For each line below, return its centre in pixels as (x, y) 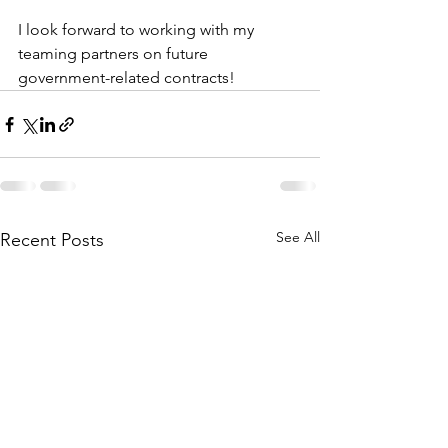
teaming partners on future (115, 53)
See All (298, 237)
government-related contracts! (126, 77)
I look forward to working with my (138, 29)
